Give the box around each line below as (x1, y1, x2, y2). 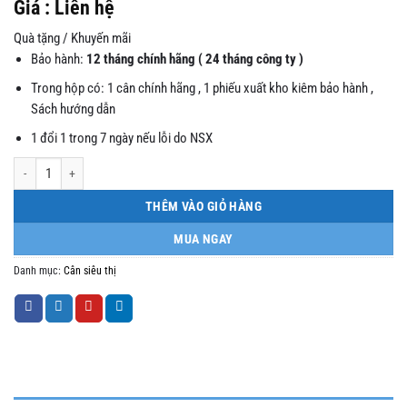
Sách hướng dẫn (31, 100, 116, 117)
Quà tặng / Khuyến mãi (14, 30, 131, 47)
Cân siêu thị (64, 263, 116, 277)
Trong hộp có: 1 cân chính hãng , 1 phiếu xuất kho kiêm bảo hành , (31, 79, 374, 96)
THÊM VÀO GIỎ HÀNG (144, 199, 263, 214)
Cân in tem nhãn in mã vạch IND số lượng (13, 158, 203, 173)
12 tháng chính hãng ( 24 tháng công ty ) (86, 51, 304, 68)
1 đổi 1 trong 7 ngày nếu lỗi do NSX (31, 129, 213, 146)
